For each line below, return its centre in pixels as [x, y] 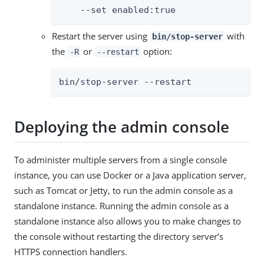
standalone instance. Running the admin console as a [121, 205]
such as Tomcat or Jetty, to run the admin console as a [123, 190]
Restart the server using [101, 36]
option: [157, 51]
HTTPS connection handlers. [71, 251]
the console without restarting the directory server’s [119, 236]
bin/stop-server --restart [125, 82]
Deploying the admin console [122, 127]
